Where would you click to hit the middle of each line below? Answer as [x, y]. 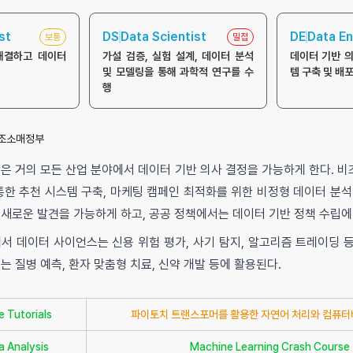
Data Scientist [164, 37]
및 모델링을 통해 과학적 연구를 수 [178, 72]
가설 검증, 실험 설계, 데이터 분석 [178, 56]
